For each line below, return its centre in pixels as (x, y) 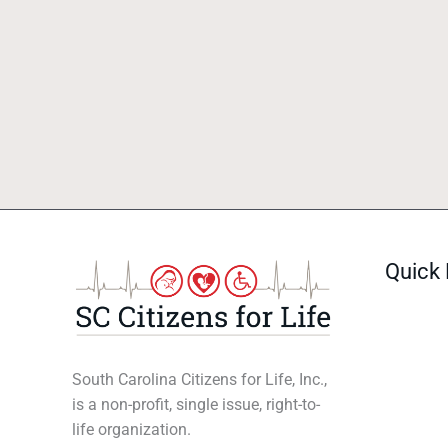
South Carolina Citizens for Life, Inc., (199, 379)
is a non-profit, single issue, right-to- (196, 404)
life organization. (131, 429)
